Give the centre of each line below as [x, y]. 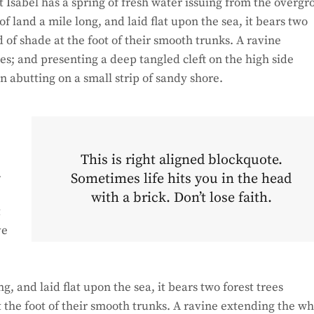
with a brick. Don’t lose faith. [181, 198]
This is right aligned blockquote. [181, 161]
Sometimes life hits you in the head [182, 179]
